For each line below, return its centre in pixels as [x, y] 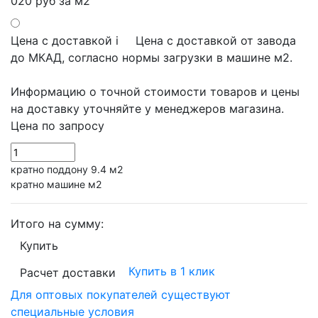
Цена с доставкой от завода [216, 40]
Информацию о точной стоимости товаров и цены [155, 91]
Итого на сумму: [57, 223]
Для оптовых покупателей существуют [121, 294]
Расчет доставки [68, 272]
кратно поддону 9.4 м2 [67, 169]
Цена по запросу [57, 125]
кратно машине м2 [56, 184]
